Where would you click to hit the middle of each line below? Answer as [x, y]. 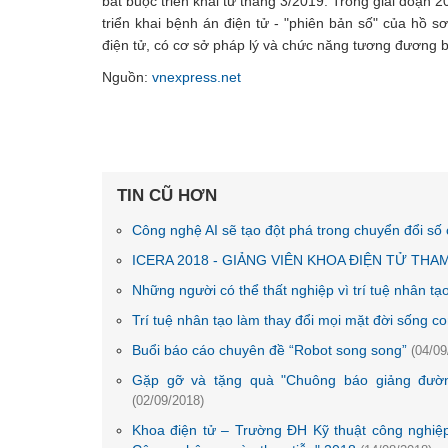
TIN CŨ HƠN [167, 195]
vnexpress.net [196, 77]
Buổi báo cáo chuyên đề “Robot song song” [271, 350]
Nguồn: [127, 77]
